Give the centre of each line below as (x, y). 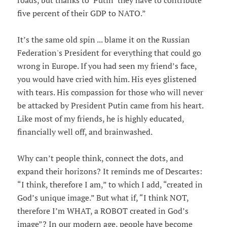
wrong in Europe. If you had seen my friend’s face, (107, 66)
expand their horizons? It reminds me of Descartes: (109, 172)
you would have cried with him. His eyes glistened (107, 79)
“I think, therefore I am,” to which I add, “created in (110, 185)
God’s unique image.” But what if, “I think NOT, (103, 198)
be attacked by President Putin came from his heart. (110, 106)
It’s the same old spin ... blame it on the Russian (103, 40)
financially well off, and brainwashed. (85, 132)
